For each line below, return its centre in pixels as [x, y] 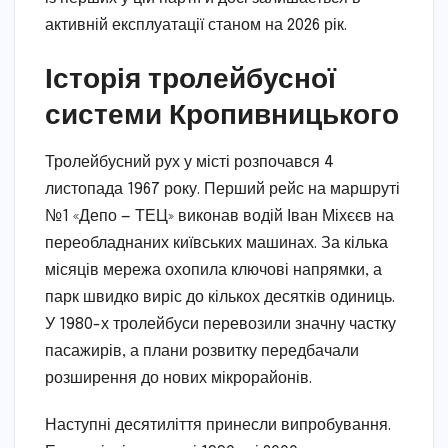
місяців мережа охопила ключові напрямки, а [213, 270]
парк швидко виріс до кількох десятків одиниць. [220, 297]
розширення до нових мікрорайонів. [178, 378]
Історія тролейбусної [190, 76]
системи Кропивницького [222, 112]
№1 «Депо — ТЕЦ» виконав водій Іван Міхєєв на [219, 216]
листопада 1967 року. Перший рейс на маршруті [222, 189]
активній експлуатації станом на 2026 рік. [196, 25]
